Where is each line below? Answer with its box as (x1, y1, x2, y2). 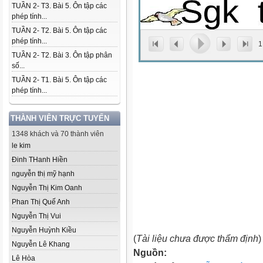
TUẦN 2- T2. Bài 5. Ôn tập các (12, 26, 107, 35)
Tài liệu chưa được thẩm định (136, 233, 258, 244)
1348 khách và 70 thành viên (12, 130, 104, 138)
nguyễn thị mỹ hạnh (12, 170, 75, 178)
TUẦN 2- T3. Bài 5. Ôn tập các (12, 2, 107, 10)
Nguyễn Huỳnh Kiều (12, 226, 76, 234)
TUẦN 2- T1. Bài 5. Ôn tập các (12, 76, 107, 84)
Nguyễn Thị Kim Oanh (12, 184, 82, 192)
